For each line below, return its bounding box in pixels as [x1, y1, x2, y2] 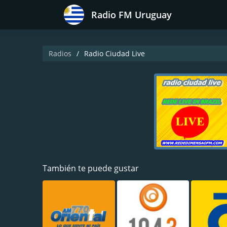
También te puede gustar [43, 163, 139, 174]
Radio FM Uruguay [91, 9, 172, 21]
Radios [49, 49, 71, 58]
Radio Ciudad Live [84, 49, 145, 58]
